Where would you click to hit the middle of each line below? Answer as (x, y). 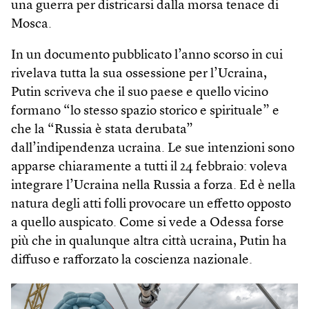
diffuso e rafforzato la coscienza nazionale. (132, 260)
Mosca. (31, 24)
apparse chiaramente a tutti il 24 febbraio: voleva (149, 167)
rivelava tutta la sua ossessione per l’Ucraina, (139, 74)
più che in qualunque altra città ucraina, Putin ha (149, 241)
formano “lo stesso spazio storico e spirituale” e (145, 111)
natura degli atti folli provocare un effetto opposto (151, 204)
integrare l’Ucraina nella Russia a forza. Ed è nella (153, 186)
